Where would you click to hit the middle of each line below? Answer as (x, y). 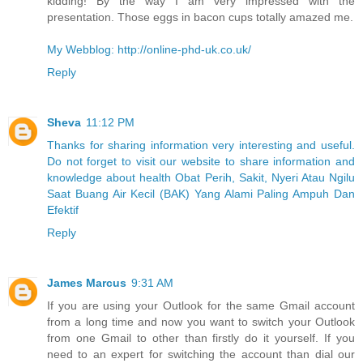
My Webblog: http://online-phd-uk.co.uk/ (149, 50)
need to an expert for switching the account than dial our (201, 354)
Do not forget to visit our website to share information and (201, 162)
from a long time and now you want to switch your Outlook (201, 322)
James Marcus (87, 283)
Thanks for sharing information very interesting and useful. (201, 145)
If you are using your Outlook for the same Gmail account (201, 306)
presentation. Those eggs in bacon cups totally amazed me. (200, 17)
